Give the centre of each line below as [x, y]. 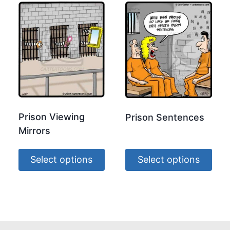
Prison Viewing [51, 117]
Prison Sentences [165, 118]
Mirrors [34, 130]
